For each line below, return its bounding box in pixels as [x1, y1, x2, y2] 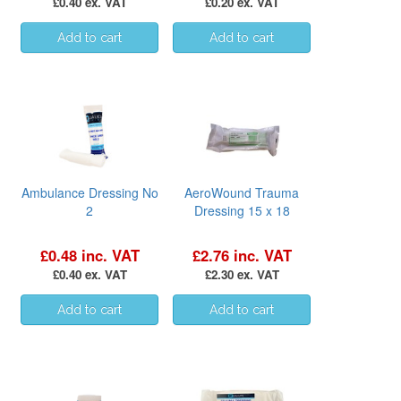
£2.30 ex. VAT [204, 265, 279, 283]
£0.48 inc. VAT [39, 243, 140, 266]
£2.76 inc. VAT [192, 243, 292, 266]
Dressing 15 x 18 [193, 200, 290, 219]
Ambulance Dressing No [21, 183, 158, 201]
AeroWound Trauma [184, 183, 299, 201]
